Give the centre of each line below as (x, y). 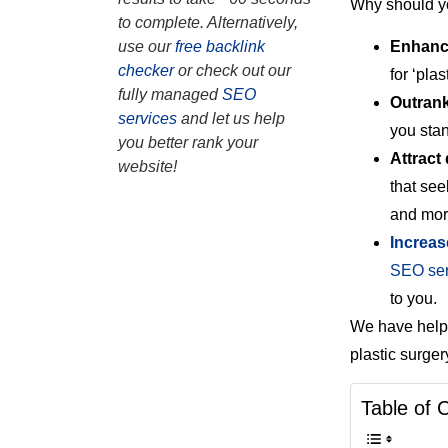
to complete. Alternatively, (208, 22)
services (147, 118)
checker (146, 70)
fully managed (170, 94)
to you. (413, 298)
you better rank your (188, 142)
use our (144, 46)
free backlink (220, 46)
